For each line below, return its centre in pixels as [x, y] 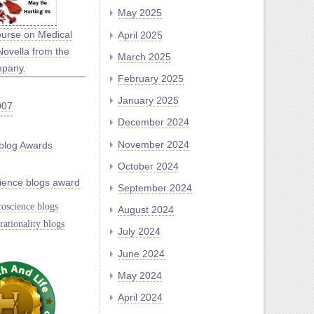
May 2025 [140, 13]
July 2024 [139, 232]
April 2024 [140, 297]
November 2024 [153, 144]
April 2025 [140, 35]
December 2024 [153, 122]
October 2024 [148, 166]
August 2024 [146, 210]
